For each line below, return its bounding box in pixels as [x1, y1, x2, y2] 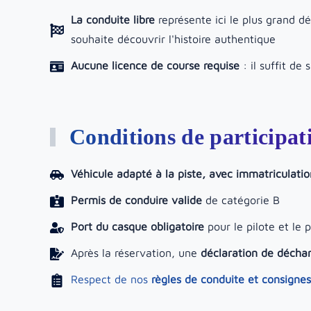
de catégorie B [202, 194, 280, 206]
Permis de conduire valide [71, 194, 202, 206]
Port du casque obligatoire [71, 220, 204, 233]
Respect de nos [71, 273, 151, 285]
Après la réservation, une [71, 246, 201, 259]
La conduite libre [71, 13, 155, 26]
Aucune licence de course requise [71, 59, 239, 72]
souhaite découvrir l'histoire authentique [71, 33, 276, 45]
